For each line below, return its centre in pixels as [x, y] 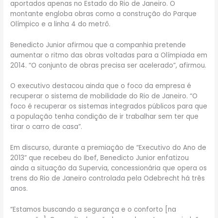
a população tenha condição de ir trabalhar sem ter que [105, 117]
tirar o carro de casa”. [46, 127]
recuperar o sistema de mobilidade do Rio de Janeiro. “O [104, 96]
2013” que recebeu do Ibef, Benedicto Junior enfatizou [100, 158]
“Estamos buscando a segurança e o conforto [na [93, 210]
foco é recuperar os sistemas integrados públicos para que [109, 107]
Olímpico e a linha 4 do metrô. [61, 24]
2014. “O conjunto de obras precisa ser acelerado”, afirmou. [109, 65]
